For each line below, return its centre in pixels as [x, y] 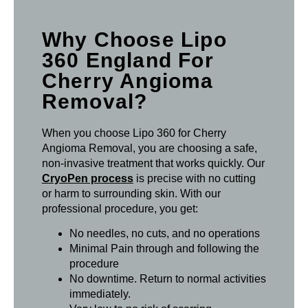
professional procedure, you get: [120, 208]
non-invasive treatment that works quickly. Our [153, 163]
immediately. [100, 294]
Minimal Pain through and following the [164, 248]
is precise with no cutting [194, 178]
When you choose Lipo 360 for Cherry [134, 133]
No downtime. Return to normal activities [167, 278]
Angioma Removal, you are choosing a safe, [149, 148]
